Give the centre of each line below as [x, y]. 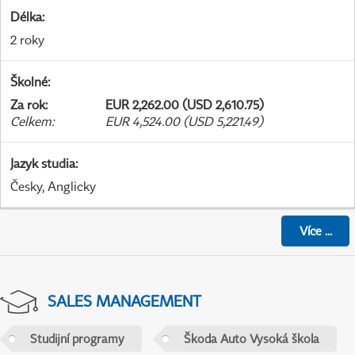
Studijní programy [77, 339]
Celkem [31, 122]
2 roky [27, 40]
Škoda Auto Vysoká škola [251, 339]
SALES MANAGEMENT [124, 301]
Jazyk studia [43, 164]
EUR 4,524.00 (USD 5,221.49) [184, 122]
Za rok [28, 105]
